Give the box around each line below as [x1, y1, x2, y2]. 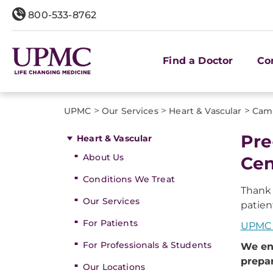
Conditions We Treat [83, 174, 175, 185]
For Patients [83, 218, 138, 229]
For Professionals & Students [83, 239, 212, 250]
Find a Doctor [163, 54, 233, 66]
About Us [83, 152, 124, 163]
